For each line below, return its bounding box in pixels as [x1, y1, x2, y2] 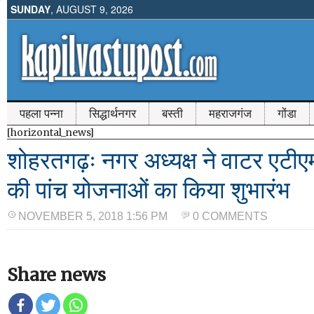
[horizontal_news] [7, 126, 94, 139]
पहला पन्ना [20, 106, 63, 121]
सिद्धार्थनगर [89, 106, 136, 121]
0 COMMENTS [193, 210, 268, 222]
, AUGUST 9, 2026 [50, 2, 133, 16]
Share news [7, 264, 106, 286]
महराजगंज [209, 106, 252, 121]
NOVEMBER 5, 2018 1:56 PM [18, 210, 168, 222]
